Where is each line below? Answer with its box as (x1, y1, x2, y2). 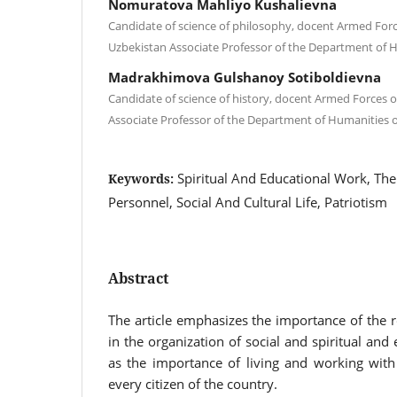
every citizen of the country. (108, 374, 277, 393)
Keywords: (108, 169, 177, 187)
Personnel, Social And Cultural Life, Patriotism (108, 192, 387, 211)
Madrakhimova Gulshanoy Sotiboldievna (108, 67, 381, 86)
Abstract (108, 268, 168, 288)
